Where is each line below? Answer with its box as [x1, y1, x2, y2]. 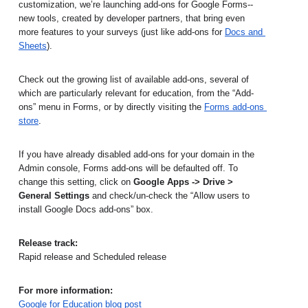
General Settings [19, 190, 92, 201]
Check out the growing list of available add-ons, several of [19, 74, 249, 85]
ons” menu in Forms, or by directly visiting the [19, 101, 201, 112]
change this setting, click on [19, 176, 133, 187]
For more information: [19, 285, 113, 296]
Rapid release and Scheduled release [19, 251, 166, 262]
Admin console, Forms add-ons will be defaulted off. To [19, 162, 238, 173]
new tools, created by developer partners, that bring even [19, 12, 245, 23]
